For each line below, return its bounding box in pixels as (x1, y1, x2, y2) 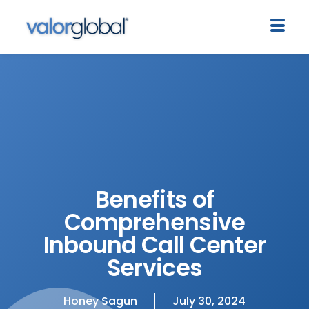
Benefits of (94, 183, 215, 216)
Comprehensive (63, 206, 246, 239)
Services (106, 251, 203, 284)
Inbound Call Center (43, 228, 266, 261)
